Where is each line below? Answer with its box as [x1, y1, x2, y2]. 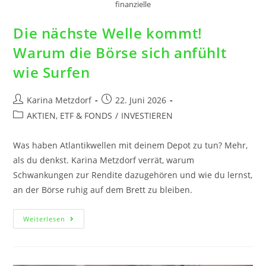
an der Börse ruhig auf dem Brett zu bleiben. [13, 184, 193, 196]
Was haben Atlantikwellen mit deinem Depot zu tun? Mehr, [13, 140, 248, 151]
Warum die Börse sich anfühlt [13, 43, 227, 63]
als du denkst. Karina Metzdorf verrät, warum [13, 154, 195, 166]
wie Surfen [13, 62, 90, 83]
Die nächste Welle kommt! [13, 23, 202, 43]
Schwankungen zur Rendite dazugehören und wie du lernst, [13, 169, 253, 181]
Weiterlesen [23, 214, 66, 224]
